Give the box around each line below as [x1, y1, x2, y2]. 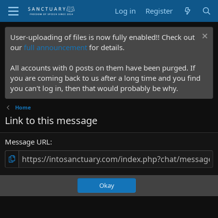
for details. [87, 42, 125, 52]
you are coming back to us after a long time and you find [10, 73, 200, 83]
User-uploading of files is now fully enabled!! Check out [10, 32, 195, 42]
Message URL [5, 136, 50, 146]
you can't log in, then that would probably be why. [10, 83, 178, 93]
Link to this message [5, 114, 97, 127]
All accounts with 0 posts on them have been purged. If [10, 63, 195, 73]
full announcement [24, 42, 87, 52]
